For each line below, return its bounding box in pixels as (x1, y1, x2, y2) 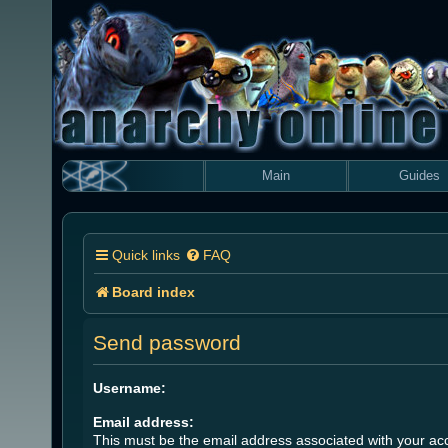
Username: (93, 379, 166, 396)
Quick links (112, 247, 180, 263)
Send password (93, 331, 241, 355)
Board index (112, 284, 195, 300)
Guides (398, 168, 440, 183)
